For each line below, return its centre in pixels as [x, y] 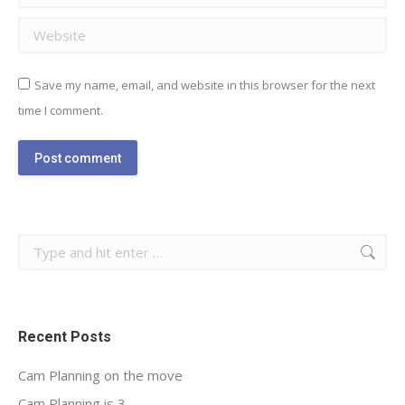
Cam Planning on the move [100, 375]
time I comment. [61, 110]
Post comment [78, 158]
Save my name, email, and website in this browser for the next [205, 85]
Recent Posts [65, 336]
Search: [39, 245]
